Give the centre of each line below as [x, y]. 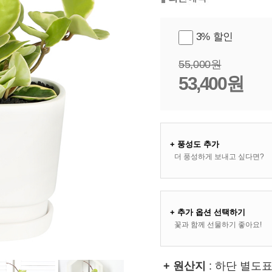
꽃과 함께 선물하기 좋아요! [218, 224]
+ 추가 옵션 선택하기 [208, 212]
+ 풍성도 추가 [195, 144]
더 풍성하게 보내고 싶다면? [219, 156]
